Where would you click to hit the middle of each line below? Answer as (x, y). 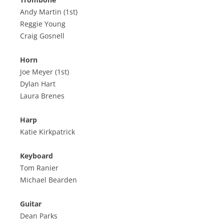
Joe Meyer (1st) (44, 72)
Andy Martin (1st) (49, 12)
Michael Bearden (48, 180)
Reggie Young (43, 24)
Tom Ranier (39, 168)
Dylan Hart (38, 84)
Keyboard (36, 156)
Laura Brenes (42, 96)
